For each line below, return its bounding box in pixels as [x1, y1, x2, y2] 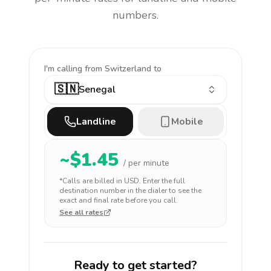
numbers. [113, 8, 158, 22]
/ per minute [123, 157, 169, 169]
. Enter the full [139, 176, 185, 186]
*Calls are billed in [59, 176, 124, 186]
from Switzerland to [85, 63, 162, 74]
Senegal [79, 83, 116, 96]
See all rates [59, 207, 103, 217]
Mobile [171, 115, 203, 128]
